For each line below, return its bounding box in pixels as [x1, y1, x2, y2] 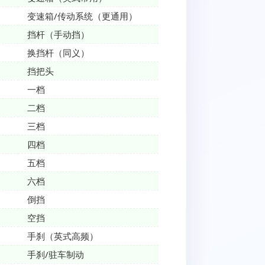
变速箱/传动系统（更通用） [27, 9, 137, 22]
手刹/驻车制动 [27, 248, 84, 260]
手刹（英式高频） [27, 230, 98, 242]
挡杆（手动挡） [27, 28, 89, 40]
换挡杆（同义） [27, 46, 89, 59]
